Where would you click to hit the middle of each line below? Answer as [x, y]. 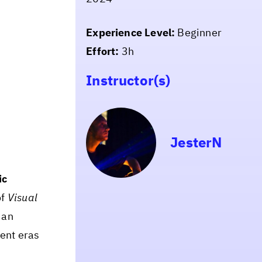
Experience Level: [131, 32]
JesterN [196, 142]
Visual [22, 198]
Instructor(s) [128, 80]
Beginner [198, 32]
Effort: [103, 51]
